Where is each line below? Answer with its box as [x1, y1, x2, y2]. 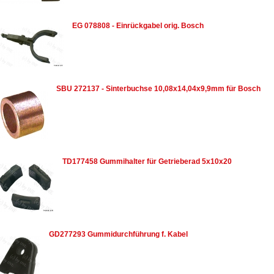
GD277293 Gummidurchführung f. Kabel [49, 230, 188, 239]
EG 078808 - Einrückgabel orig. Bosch [72, 21, 204, 30]
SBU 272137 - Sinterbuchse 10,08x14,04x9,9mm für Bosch [56, 84, 261, 93]
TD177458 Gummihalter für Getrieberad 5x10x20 [62, 157, 232, 166]
